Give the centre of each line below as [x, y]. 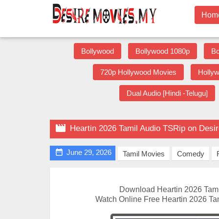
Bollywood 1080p [162, 51]
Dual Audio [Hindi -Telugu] [167, 93]
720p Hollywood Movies [138, 72]
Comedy [191, 154]
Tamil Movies [144, 154]
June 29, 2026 [89, 152]
